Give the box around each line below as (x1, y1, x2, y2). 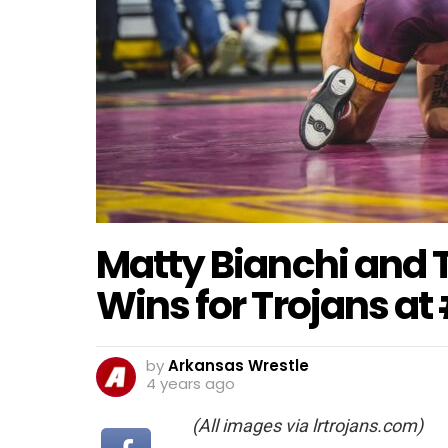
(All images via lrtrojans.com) (192, 415, 423, 437)
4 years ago (146, 373, 235, 395)
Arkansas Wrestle (168, 355, 309, 377)
